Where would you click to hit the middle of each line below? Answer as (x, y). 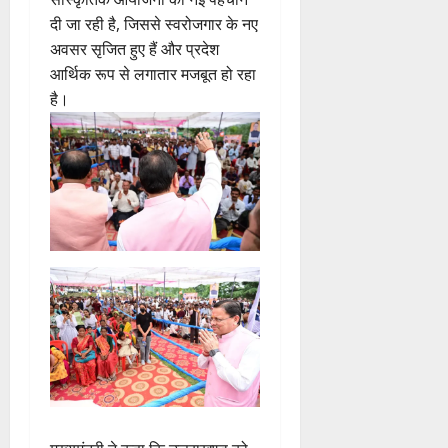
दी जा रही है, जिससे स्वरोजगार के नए (154, 23)
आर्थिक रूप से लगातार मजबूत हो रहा (153, 73)
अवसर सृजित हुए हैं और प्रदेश (134, 48)
